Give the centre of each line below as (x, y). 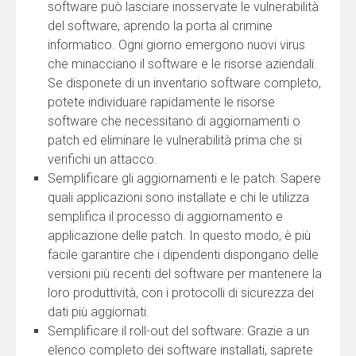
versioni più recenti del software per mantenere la (185, 274)
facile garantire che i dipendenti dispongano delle (183, 255)
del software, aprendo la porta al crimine (160, 26)
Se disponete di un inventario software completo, (184, 83)
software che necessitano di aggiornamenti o (174, 122)
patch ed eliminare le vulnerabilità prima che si (175, 141)
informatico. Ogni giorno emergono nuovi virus (176, 45)
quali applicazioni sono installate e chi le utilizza (178, 198)
